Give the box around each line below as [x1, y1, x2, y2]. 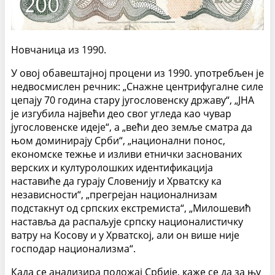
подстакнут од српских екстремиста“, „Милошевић [11, 201, 251, 215]
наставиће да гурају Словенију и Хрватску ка [11, 174, 222, 188]
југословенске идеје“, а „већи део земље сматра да [11, 120, 252, 134]
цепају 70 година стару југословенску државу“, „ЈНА [11, 93, 254, 107]
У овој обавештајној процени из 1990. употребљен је [11, 66, 264, 80]
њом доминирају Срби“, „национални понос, [11, 134, 225, 148]
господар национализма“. [11, 242, 136, 256]
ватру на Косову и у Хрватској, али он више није [11, 228, 239, 242]
